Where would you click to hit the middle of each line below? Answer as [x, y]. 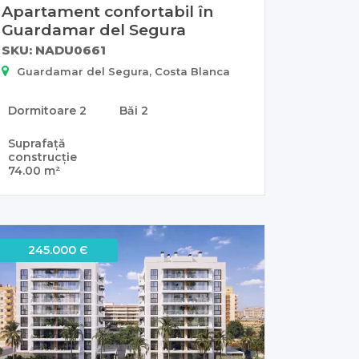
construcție [42, 157]
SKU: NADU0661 [54, 50]
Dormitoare [44, 111]
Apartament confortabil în [107, 12]
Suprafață [37, 144]
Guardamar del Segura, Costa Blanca [123, 72]
